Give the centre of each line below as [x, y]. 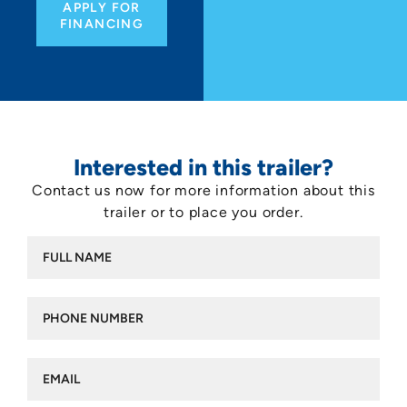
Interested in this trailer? [203, 167]
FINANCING [102, 24]
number [51, 318]
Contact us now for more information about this [203, 190]
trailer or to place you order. [203, 212]
